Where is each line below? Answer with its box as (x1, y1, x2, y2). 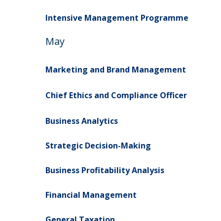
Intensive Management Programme (45, 12, 188, 23)
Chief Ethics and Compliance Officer (45, 90, 187, 101)
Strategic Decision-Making (45, 140, 153, 151)
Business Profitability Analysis (45, 165, 164, 176)
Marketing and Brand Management (45, 64, 186, 75)
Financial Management (45, 189, 137, 200)
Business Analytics (45, 115, 118, 126)
